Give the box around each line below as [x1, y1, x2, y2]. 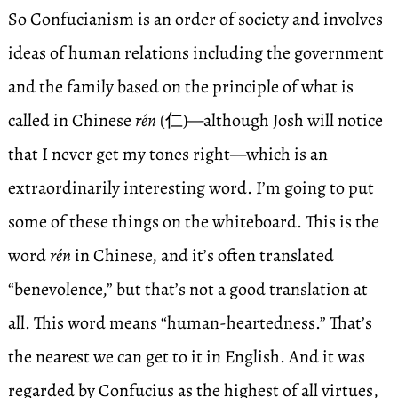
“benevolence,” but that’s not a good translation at [7, 277, 368, 301]
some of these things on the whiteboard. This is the [7, 210, 379, 234]
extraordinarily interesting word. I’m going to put [7, 176, 374, 200]
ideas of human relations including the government [7, 41, 384, 65]
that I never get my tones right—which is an [7, 142, 328, 166]
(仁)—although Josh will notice [155, 108, 383, 132]
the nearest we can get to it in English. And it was [7, 345, 365, 369]
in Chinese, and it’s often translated [70, 243, 334, 267]
